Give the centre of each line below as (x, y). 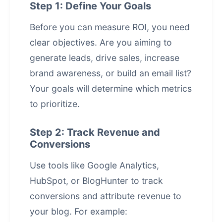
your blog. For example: (79, 211)
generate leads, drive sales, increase (105, 58)
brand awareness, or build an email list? (111, 73)
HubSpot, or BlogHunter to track (96, 181)
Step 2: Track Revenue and (95, 132)
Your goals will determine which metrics (111, 88)
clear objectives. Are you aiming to (101, 42)
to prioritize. (55, 104)
